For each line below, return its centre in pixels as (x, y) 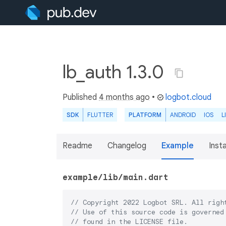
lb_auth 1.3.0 (115, 72)
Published (81, 97)
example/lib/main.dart (116, 178)
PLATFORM (145, 115)
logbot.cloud (188, 97)
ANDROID (183, 115)
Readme (77, 146)
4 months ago (124, 97)
